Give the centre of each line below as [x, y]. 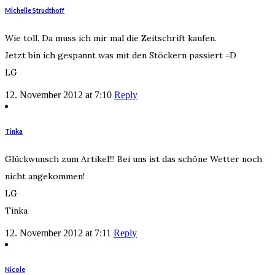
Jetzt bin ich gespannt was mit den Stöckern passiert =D [121, 55]
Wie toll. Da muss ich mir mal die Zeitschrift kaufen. [111, 38]
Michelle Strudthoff [35, 10]
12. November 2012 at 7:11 [58, 233]
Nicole [15, 269]
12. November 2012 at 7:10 [58, 95]
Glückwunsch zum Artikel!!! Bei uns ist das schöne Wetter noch [134, 159]
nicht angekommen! [45, 176]
